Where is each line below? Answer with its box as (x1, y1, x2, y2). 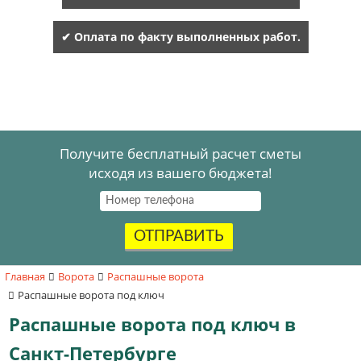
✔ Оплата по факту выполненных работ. (60, 29, 301, 44)
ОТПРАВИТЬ (133, 228, 224, 244)
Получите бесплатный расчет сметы (60, 144, 301, 163)
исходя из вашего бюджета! (89, 164, 272, 182)
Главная (5, 269, 45, 284)
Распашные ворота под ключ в (9, 313, 296, 336)
